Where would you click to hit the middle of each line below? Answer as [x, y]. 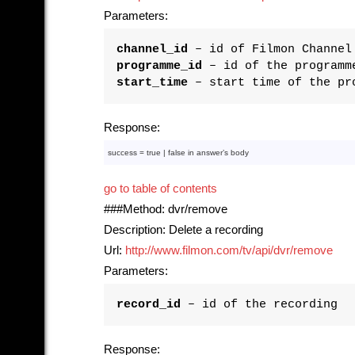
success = [127, 152]
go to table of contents [160, 188]
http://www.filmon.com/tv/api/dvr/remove [229, 250]
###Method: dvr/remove [166, 209]
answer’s [212, 152]
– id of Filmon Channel [270, 49]
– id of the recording [259, 304]
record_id [149, 304]
